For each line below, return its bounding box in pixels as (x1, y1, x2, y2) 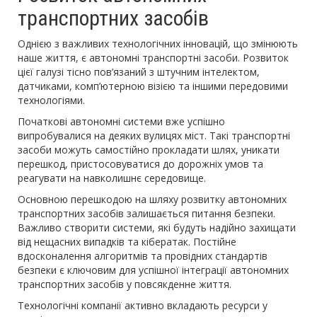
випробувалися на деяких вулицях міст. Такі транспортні (18, 128, 290, 142)
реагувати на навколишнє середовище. (18, 171, 206, 185)
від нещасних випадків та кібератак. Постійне (18, 234, 236, 248)
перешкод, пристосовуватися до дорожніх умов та (18, 156, 263, 171)
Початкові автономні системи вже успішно (18, 114, 225, 128)
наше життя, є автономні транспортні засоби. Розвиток (18, 50, 289, 64)
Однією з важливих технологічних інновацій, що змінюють (18, 36, 298, 50)
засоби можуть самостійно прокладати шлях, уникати (18, 142, 279, 156)
